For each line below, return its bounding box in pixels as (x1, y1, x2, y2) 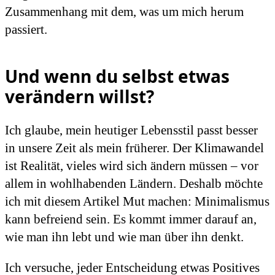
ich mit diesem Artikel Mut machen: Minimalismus (5, 193, 269, 209)
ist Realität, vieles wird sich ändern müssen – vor (5, 158, 258, 173)
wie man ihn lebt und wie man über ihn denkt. (5, 229, 244, 244)
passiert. (5, 22, 47, 37)
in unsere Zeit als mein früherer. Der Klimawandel (5, 140, 264, 155)
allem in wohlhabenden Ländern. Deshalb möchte (5, 176, 263, 191)
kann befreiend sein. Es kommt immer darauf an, (5, 211, 257, 227)
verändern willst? (5, 85, 154, 109)
